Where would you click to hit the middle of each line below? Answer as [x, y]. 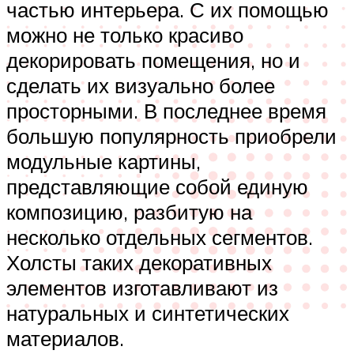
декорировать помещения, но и [153, 60]
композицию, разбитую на [129, 211]
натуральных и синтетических [148, 313]
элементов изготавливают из [142, 287]
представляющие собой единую [157, 186]
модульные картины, [104, 161]
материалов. [65, 338]
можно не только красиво [125, 34]
